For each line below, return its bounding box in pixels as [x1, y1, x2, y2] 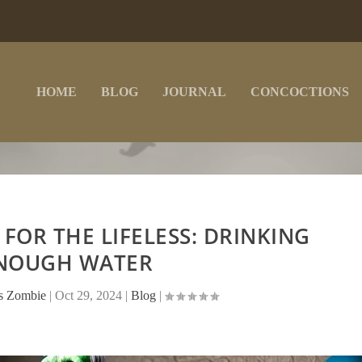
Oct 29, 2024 [54, 288, 122, 302]
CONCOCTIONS [250, 85, 350, 99]
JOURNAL [162, 85, 227, 99]
